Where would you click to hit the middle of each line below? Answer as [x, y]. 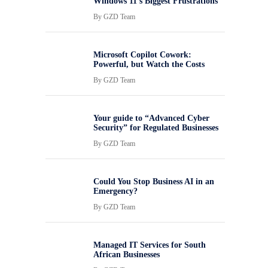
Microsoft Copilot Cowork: [142, 55]
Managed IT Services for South [150, 245]
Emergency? [115, 191]
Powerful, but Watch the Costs [149, 64]
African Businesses [127, 255]
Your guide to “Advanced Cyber [151, 118]
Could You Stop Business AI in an [154, 182]
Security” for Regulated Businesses [156, 128]
